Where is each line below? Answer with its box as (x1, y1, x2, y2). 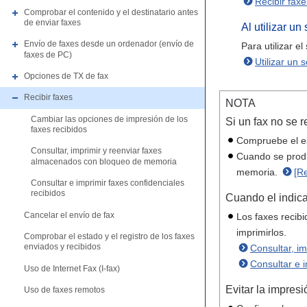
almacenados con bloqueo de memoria (31, 156, 177, 167)
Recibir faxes (24, 93, 73, 103)
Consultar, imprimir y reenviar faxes (31, 146, 162, 156)
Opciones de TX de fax (24, 71, 108, 82)
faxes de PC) (24, 49, 72, 60)
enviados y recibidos (24, 242, 101, 252)
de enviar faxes (24, 18, 81, 28)
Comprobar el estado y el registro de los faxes (24, 232, 195, 242)
